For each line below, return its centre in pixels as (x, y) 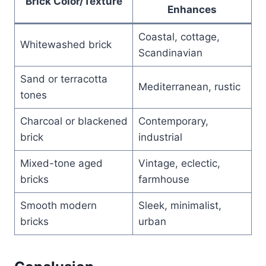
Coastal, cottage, (179, 37)
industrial (160, 137)
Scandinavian (170, 53)
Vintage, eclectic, (179, 163)
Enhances (192, 9)
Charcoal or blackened (74, 121)
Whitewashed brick (66, 44)
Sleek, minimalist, (180, 205)
